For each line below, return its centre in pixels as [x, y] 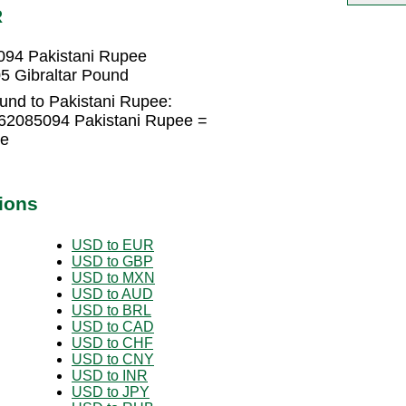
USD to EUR [113, 245]
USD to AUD [112, 294]
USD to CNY [113, 359]
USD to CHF [112, 343]
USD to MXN [113, 277]
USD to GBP [112, 261]
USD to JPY [111, 391]
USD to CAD [113, 326]
